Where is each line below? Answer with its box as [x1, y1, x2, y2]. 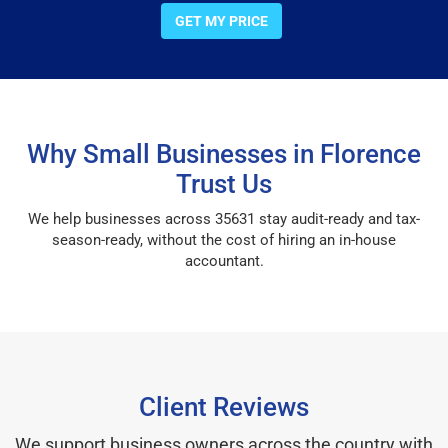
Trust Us [176, 168, 272, 199]
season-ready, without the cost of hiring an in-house [52, 230, 396, 249]
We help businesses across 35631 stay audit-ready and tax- [28, 209, 420, 228]
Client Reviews [139, 391, 309, 422]
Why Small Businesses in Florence [27, 138, 421, 169]
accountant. [184, 251, 264, 270]
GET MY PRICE [174, 12, 268, 29]
